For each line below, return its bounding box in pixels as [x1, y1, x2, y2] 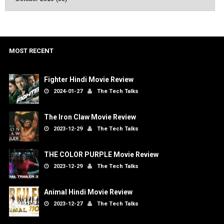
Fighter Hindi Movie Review [43, 75, 133, 83]
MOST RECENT [8, 46, 53, 54]
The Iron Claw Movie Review [43, 112, 136, 121]
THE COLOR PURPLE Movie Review [43, 150, 158, 158]
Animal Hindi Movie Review [43, 187, 132, 196]
